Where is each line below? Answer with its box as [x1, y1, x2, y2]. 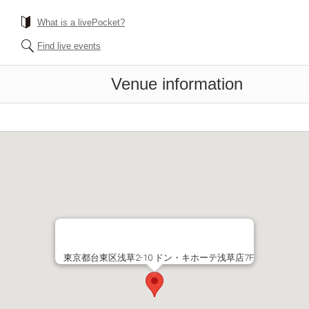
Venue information [111, 74, 243, 93]
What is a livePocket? [37, 17, 125, 28]
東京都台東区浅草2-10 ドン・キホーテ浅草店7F [63, 252, 254, 263]
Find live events [37, 41, 101, 51]
